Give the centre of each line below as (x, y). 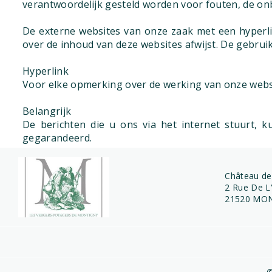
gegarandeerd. (57, 138)
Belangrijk (47, 111)
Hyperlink (46, 71)
